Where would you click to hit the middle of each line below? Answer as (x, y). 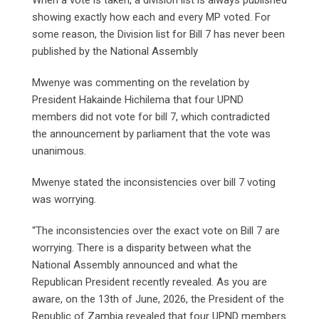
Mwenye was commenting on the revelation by (141, 83)
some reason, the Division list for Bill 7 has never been (158, 35)
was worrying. (66, 200)
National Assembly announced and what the (135, 265)
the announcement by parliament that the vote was (151, 134)
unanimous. (61, 151)
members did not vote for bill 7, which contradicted (151, 117)
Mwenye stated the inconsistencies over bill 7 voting (154, 183)
